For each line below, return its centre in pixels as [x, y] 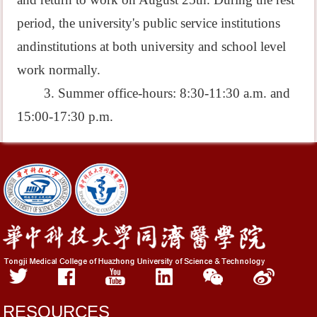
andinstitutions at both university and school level [152, 46]
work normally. [59, 69]
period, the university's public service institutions [149, 23]
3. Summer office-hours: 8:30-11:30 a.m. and [167, 93]
